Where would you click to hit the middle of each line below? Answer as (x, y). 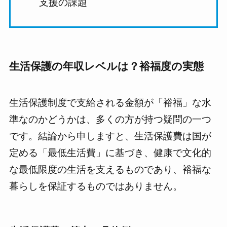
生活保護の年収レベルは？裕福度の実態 (106, 66)
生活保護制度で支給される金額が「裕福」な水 (110, 103)
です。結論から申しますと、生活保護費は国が (110, 136)
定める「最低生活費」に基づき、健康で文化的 (110, 153)
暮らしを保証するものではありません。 (96, 186)
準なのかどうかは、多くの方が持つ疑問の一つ (110, 120)
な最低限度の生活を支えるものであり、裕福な (110, 170)
